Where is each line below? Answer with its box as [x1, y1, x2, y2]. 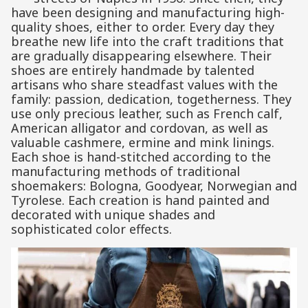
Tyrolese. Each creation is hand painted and [11, 192, 269, 209]
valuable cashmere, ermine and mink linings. [11, 134, 274, 151]
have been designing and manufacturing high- [11, 4, 285, 21]
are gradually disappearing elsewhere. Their [11, 47, 272, 65]
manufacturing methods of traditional [11, 163, 240, 180]
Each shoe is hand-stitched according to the [11, 148, 271, 166]
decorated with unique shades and [11, 206, 215, 223]
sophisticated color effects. [11, 221, 172, 238]
